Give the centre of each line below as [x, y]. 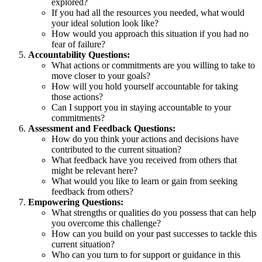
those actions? [77, 96]
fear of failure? [78, 44]
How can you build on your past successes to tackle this [154, 233]
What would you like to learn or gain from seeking [144, 181]
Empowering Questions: [76, 202]
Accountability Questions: [79, 54]
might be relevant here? [94, 170]
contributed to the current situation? [116, 149]
